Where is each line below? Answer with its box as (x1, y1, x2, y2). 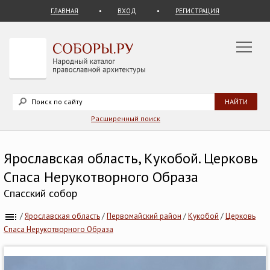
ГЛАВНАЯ (51, 7, 78, 15)
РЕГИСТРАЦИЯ (175, 7, 219, 15)
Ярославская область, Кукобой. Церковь (4, 149, 258, 168)
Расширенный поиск (91, 114, 160, 123)
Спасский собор (4, 186, 77, 200)
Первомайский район (107, 211, 181, 222)
